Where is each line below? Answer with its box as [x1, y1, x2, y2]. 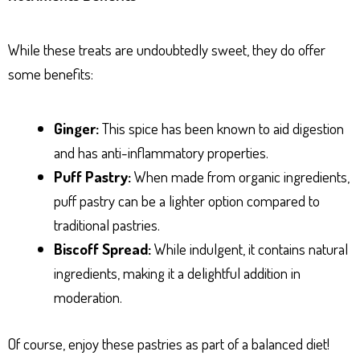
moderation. [54, 286, 122, 307]
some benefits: [8, 63, 93, 84]
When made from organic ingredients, [131, 166, 350, 186]
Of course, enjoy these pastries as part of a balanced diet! [8, 333, 329, 354]
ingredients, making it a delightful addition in [54, 262, 301, 283]
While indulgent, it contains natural [151, 238, 348, 259]
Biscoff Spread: [54, 238, 151, 259]
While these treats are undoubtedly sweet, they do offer [8, 39, 325, 59]
